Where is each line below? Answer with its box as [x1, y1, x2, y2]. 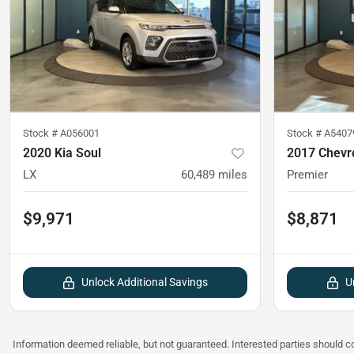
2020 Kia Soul [23, 145, 101, 160]
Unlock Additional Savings [81, 275, 208, 288]
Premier [287, 167, 328, 182]
